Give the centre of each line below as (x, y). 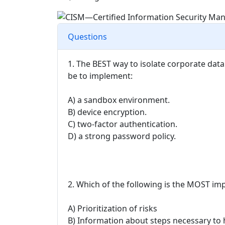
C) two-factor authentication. (123, 124)
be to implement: (100, 76)
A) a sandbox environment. (119, 100)
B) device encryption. (107, 112)
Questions (87, 36)
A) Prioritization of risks (113, 209)
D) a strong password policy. (122, 136)
